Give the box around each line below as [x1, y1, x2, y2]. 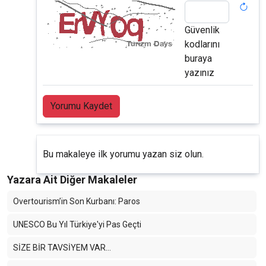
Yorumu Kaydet [50, 100, 112, 112]
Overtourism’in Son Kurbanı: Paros [13, 197, 140, 207]
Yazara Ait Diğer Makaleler [7, 173, 137, 186]
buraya [185, 53, 212, 65]
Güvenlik [185, 24, 220, 36]
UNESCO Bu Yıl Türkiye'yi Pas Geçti [13, 220, 141, 230]
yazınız [185, 67, 214, 79]
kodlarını [185, 39, 220, 50]
